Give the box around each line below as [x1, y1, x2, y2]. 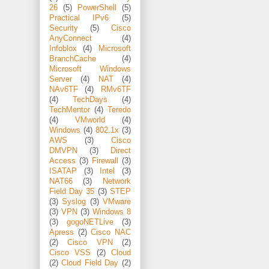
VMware [103, 198, 131, 207]
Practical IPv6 [49, 14, 109, 23]
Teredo [107, 106, 131, 115]
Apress [49, 228, 74, 237]
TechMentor [49, 106, 90, 115]
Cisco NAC [91, 228, 131, 237]
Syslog [62, 198, 86, 207]
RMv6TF [101, 85, 131, 94]
